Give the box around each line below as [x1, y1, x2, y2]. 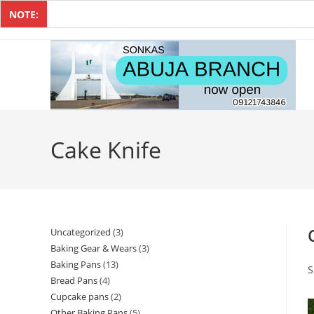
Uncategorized [50, 226, 111, 238]
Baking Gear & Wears [50, 242, 137, 254]
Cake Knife [50, 135, 161, 165]
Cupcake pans [50, 290, 109, 303]
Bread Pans [50, 274, 97, 287]
